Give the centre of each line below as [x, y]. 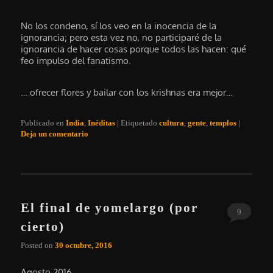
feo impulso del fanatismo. [76, 61]
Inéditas [102, 123]
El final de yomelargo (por [110, 207]
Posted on [38, 246]
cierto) [43, 226]
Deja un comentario [55, 134]
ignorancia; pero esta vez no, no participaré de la [122, 38]
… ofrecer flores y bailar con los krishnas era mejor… [127, 92]
